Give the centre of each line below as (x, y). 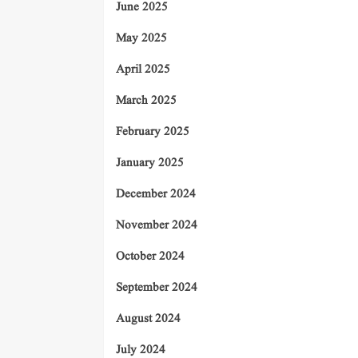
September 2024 (157, 288)
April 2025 (143, 70)
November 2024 (157, 225)
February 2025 (153, 132)
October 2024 (150, 257)
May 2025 (141, 38)
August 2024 (148, 319)
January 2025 (150, 163)
